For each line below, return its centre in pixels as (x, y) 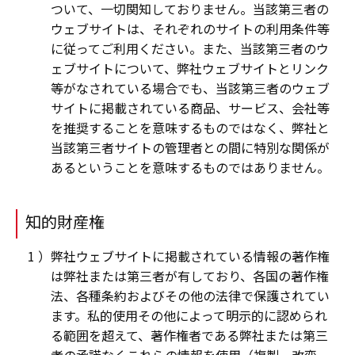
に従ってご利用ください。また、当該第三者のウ (189, 49)
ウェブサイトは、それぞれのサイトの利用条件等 (190, 29)
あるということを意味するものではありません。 (190, 168)
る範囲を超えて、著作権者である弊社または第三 (189, 336)
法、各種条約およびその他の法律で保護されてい (190, 296)
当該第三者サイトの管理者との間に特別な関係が (190, 148)
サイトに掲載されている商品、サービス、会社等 (190, 108)
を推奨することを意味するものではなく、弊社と (190, 128)
